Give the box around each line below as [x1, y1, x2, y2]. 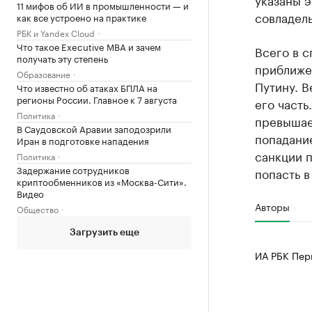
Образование [17, 66, 70, 80]
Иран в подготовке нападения [17, 132, 149, 147]
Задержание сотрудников [17, 162, 130, 176]
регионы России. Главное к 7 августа [17, 91, 177, 106]
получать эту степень [17, 50, 108, 65]
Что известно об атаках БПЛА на [17, 79, 157, 94]
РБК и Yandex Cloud [17, 25, 95, 39]
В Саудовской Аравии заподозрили [17, 120, 171, 135]
